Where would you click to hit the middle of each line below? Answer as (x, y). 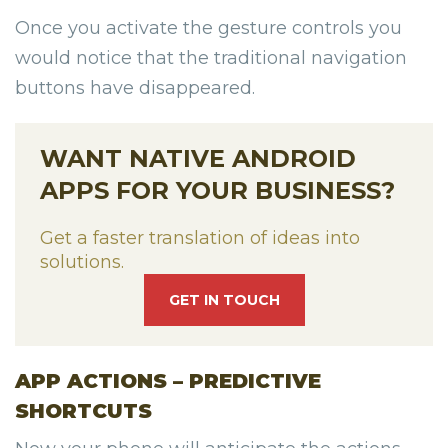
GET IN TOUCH (224, 299)
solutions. (82, 261)
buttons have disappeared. (135, 88)
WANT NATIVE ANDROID (198, 159)
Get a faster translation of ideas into (200, 237)
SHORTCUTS (83, 410)
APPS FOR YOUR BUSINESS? (217, 191)
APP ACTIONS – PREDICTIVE (168, 380)
